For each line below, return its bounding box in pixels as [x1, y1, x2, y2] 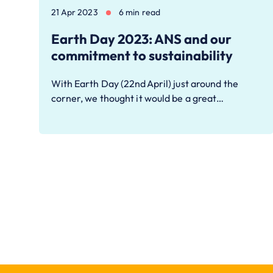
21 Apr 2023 [51, 7, 98, 18]
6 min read [118, 7, 160, 18]
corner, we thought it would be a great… [51, 92, 224, 105]
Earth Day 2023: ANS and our [51, 30, 232, 48]
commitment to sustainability [51, 47, 233, 65]
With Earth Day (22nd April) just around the [51, 77, 238, 90]
